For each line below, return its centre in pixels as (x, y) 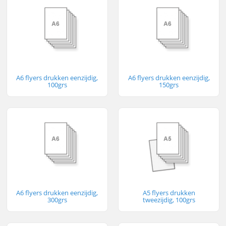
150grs (169, 85)
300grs (57, 200)
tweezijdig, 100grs (169, 200)
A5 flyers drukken (169, 192)
